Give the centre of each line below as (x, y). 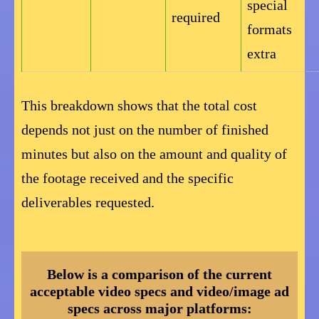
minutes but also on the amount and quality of (154, 153)
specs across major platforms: (159, 308)
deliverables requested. (88, 202)
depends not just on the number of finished (145, 129)
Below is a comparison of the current (159, 274)
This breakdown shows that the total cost (139, 105)
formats (270, 29)
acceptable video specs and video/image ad (159, 291)
